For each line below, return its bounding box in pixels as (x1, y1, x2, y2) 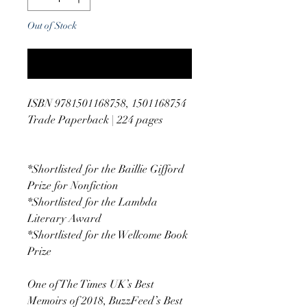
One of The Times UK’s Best (27, 277, 154, 291)
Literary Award (27, 211, 101, 225)
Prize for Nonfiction (27, 178, 119, 193)
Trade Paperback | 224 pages (27, 112, 163, 127)
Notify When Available (58, 56, 162, 71)
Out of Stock (27, 19, 77, 32)
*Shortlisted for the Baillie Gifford (27, 162, 184, 176)
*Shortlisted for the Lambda (27, 195, 158, 209)
